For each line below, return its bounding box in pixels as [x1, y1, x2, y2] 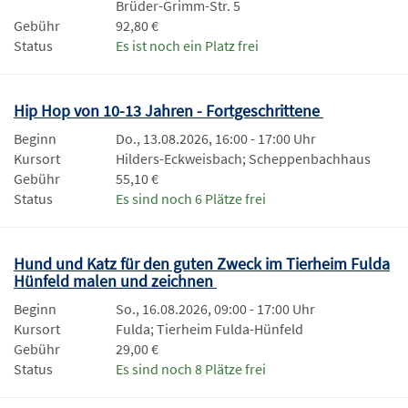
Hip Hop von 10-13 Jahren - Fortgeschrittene [14, 99, 323, 121]
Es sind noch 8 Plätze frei [116, 359, 266, 378]
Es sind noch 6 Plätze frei [116, 189, 266, 208]
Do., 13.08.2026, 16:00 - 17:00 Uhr [116, 128, 316, 148]
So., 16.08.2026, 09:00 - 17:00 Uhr [116, 299, 315, 318]
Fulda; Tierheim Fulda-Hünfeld [116, 319, 303, 338]
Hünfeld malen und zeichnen [14, 270, 217, 291]
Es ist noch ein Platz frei [116, 36, 259, 55]
